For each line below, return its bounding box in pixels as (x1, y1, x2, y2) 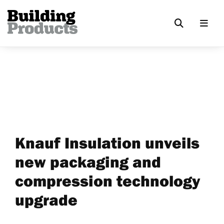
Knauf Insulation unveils (15, 132, 199, 152)
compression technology (15, 170, 200, 190)
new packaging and (15, 151, 161, 171)
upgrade (15, 189, 77, 209)
